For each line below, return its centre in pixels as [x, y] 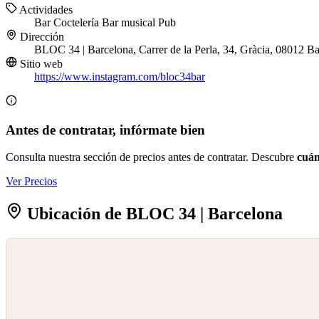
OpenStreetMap [37, 262]
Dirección [41, 37]
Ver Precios [31, 182]
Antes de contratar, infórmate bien [105, 130]
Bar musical [130, 23]
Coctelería [78, 23]
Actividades [45, 10]
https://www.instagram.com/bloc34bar [120, 77]
